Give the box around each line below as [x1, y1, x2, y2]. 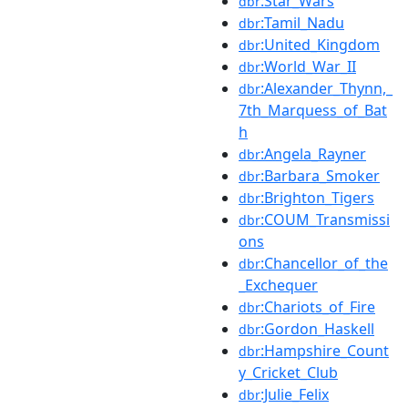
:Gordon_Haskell [260, 318, 374, 339]
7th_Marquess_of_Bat [239, 99, 387, 120]
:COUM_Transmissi [260, 209, 390, 229]
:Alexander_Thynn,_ [260, 77, 393, 98]
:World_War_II [260, 56, 356, 76]
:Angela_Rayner [260, 143, 366, 164]
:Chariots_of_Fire [260, 296, 375, 317]
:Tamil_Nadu [260, 12, 344, 33]
